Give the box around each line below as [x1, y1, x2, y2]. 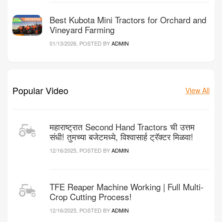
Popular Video [12, 83, 68, 97]
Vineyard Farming [50, 23, 114, 36]
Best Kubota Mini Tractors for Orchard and [50, 13, 206, 26]
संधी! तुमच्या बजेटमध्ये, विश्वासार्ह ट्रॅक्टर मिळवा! [50, 130, 193, 143]
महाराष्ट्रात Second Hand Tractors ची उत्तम [50, 120, 195, 133]
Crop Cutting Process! [50, 190, 132, 203]
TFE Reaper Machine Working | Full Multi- [50, 180, 204, 193]
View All [185, 85, 210, 96]
